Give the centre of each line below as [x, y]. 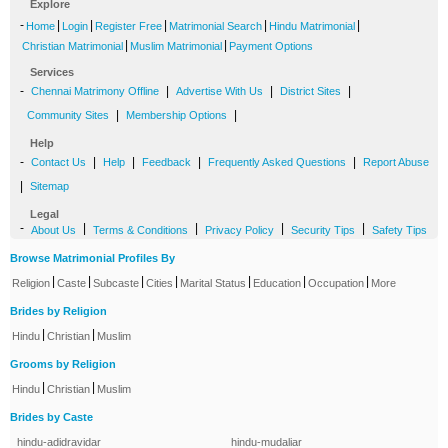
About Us [53, 230]
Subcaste [116, 283]
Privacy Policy [239, 230]
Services [52, 72]
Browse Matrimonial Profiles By [92, 258]
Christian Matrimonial [72, 46]
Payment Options [271, 46]
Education [277, 283]
